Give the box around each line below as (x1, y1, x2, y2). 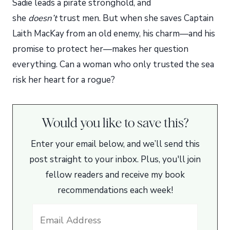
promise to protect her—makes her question (12, 43, 188, 55)
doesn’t (28, 12, 57, 25)
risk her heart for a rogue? (12, 74, 115, 86)
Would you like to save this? (41, 115, 189, 131)
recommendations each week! (57, 184, 173, 197)
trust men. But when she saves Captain (57, 12, 214, 25)
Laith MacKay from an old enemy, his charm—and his (12, 28, 215, 40)
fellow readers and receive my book (45, 169, 185, 181)
